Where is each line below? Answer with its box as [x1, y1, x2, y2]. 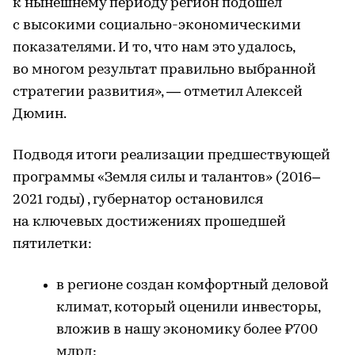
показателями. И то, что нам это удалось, [13, 40, 295, 55]
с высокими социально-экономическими [13, 17, 301, 33]
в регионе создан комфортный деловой [56, 277, 329, 293]
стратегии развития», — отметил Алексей [13, 84, 303, 100]
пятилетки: [13, 236, 92, 252]
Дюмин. [13, 106, 67, 122]
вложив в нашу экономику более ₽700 [56, 322, 318, 338]
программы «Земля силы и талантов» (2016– [13, 170, 320, 185]
